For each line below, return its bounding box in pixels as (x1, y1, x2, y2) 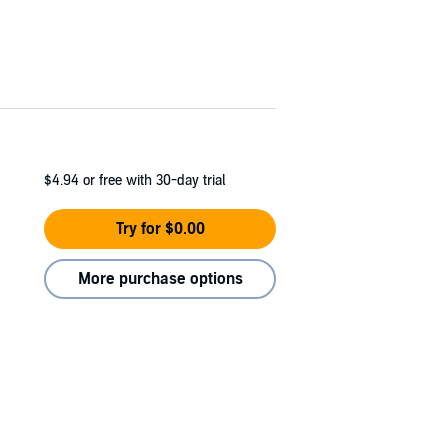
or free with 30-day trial (83, 171, 225, 189)
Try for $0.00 (115, 218, 205, 239)
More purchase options (77, 268, 243, 289)
